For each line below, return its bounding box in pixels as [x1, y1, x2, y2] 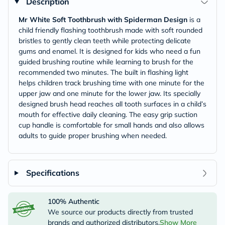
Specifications [26, 168, 79, 178]
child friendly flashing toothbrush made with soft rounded [19, 26, 202, 35]
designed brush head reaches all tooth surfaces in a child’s [19, 99, 206, 108]
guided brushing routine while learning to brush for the [19, 57, 193, 66]
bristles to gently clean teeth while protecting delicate [19, 36, 191, 45]
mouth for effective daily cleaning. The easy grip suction [19, 110, 197, 119]
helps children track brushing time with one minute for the [19, 78, 204, 87]
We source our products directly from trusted [47, 207, 193, 216]
